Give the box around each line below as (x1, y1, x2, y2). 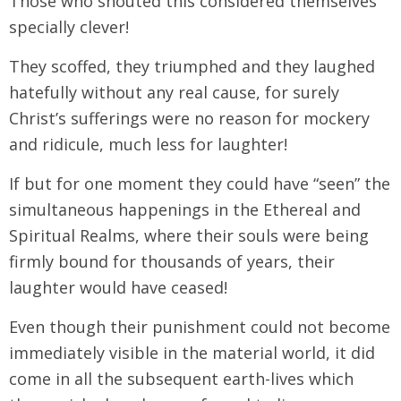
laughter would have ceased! (9, 276, 227, 298)
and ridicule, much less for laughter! (9, 132, 287, 155)
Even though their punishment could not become (9, 315, 390, 337)
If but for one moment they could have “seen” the (9, 172, 390, 194)
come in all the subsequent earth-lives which (9, 367, 354, 389)
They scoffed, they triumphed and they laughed (9, 55, 375, 77)
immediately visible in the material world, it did (9, 341, 375, 363)
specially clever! (9, 15, 129, 38)
